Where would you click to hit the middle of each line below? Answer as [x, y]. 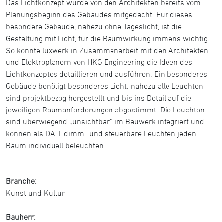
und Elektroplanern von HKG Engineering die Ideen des [99, 62]
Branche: [21, 181]
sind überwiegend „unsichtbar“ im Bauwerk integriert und [105, 121]
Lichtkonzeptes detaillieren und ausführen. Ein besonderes [107, 74]
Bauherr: [21, 217]
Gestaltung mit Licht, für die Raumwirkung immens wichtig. [108, 38]
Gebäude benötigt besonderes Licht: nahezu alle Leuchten [105, 86]
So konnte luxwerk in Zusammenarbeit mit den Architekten [107, 50]
